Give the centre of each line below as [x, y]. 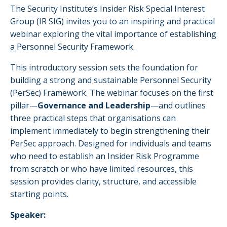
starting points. [39, 194]
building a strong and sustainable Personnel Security [111, 80]
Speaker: [28, 215]
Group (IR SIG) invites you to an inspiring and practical [112, 21]
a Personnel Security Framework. [72, 46]
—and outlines [178, 105]
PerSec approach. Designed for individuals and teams [111, 143]
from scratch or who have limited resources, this [102, 168]
